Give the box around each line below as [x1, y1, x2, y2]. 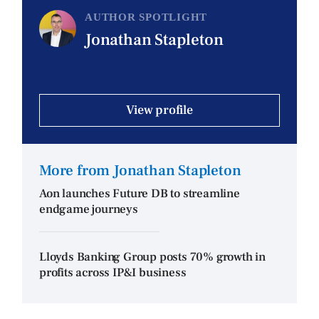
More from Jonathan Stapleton [39, 160, 241, 180]
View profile [126, 101, 193, 118]
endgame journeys [39, 201, 138, 217]
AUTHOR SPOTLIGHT [85, 11, 207, 23]
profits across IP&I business [39, 264, 187, 281]
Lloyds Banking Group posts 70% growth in [39, 249, 266, 265]
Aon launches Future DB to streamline [39, 185, 240, 202]
